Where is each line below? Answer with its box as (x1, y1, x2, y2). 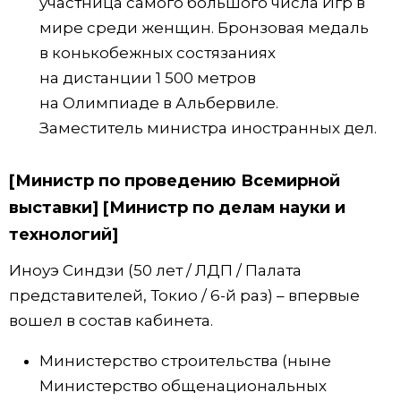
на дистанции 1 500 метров (39, 69, 256, 88)
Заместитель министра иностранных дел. (39, 119, 377, 138)
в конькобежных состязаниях (39, 44, 276, 63)
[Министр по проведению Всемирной (9, 171, 340, 192)
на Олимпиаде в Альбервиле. (39, 94, 278, 113)
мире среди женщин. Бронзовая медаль (39, 19, 369, 38)
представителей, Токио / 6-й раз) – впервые (9, 286, 360, 304)
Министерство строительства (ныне (39, 351, 331, 370)
